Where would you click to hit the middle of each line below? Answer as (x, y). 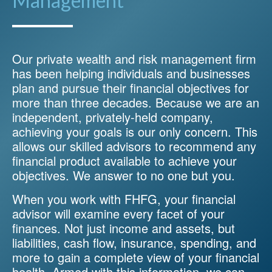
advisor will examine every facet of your (118, 213)
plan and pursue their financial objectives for (131, 87)
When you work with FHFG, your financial (124, 199)
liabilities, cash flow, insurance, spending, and (134, 242)
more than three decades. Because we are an (136, 102)
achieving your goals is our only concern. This (135, 131)
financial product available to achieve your (124, 160)
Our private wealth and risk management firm (134, 58)
